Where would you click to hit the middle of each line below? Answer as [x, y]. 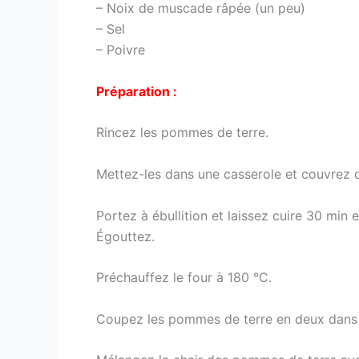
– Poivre [121, 50]
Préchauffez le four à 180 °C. [184, 278]
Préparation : [137, 91]
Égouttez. [125, 236]
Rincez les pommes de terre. [182, 133]
